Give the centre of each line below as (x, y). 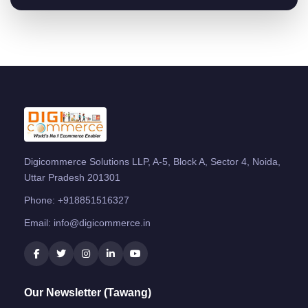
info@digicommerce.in (102, 222)
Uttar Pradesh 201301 (72, 177)
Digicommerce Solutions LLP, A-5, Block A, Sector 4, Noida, (152, 161)
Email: (39, 222)
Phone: (41, 200)
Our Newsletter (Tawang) (88, 292)
